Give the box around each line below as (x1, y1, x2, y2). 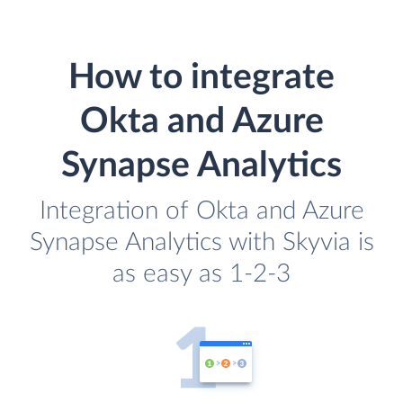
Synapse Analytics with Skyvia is (29, 228, 374, 255)
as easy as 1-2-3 (112, 260, 291, 287)
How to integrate (68, 59, 335, 95)
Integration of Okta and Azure (39, 197, 364, 224)
